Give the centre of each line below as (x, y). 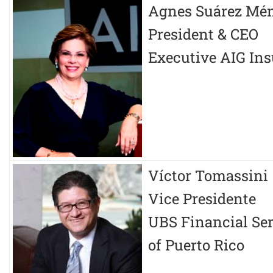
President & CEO (203, 34)
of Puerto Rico (196, 245)
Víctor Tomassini (208, 176)
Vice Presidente (202, 199)
